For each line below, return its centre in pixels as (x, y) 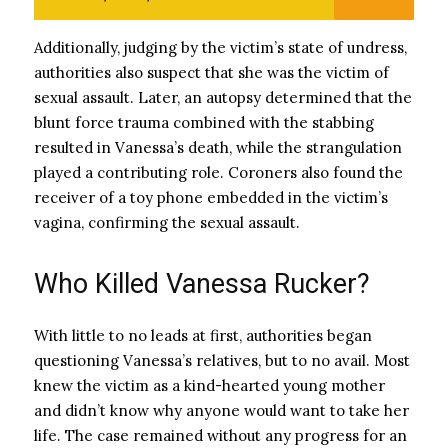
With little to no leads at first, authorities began (203, 335)
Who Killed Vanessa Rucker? (202, 284)
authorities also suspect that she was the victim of (211, 72)
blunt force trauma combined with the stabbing (204, 122)
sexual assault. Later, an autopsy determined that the (223, 97)
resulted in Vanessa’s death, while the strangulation (218, 147)
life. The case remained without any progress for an (220, 435)
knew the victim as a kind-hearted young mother (209, 385)
